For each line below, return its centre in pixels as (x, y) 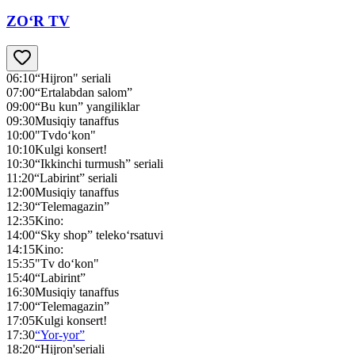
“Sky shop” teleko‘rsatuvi (99, 235)
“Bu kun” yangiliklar (87, 106)
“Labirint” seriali (76, 177)
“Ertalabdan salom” (84, 92)
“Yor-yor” (60, 334)
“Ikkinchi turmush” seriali (99, 163)
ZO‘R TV (38, 21)
